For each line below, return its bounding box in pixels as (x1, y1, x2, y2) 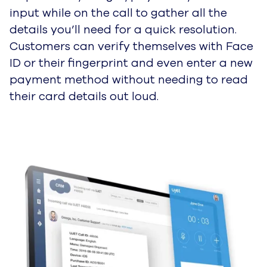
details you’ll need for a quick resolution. (10, 21, 237, 38)
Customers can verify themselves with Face (10, 38, 253, 54)
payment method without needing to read (10, 72, 248, 88)
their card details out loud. (10, 88, 159, 104)
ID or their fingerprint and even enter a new (10, 55, 253, 71)
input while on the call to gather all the (10, 5, 227, 21)
